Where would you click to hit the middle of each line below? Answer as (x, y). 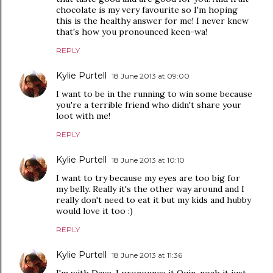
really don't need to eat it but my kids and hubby (154, 200)
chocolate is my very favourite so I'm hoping (147, 10)
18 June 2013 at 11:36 (147, 255)
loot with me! (83, 116)
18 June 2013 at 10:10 (148, 160)
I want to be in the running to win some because (154, 94)
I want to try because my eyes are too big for (148, 178)
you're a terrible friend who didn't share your (149, 105)
